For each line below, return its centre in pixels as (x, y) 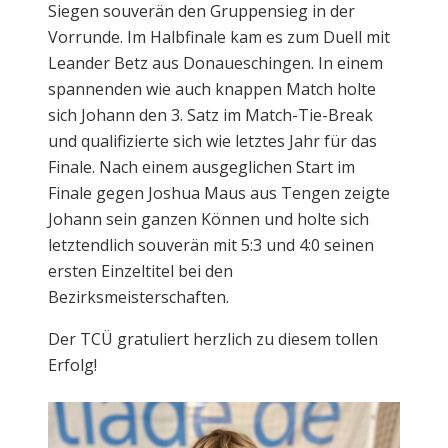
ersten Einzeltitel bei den (140, 270)
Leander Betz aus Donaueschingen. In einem (215, 62)
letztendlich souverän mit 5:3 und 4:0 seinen (211, 244)
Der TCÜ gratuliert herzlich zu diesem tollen (213, 338)
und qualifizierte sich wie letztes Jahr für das (212, 140)
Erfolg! (72, 364)
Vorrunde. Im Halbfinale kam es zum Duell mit (219, 36)
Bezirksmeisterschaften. (138, 296)
